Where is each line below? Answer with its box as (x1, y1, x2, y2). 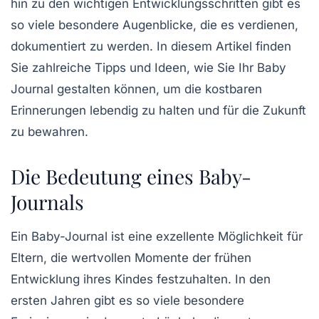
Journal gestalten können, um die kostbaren (11, 82, 262, 97)
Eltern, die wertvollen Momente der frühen (11, 251, 251, 266)
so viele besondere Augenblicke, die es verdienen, (11, 18, 298, 33)
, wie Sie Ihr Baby (187, 61, 286, 75)
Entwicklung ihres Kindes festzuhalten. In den (11, 272, 271, 287)
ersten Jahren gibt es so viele (11, 293, 184, 308)
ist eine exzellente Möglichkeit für (108, 229, 303, 244)
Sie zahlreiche (11, 61, 95, 75)
